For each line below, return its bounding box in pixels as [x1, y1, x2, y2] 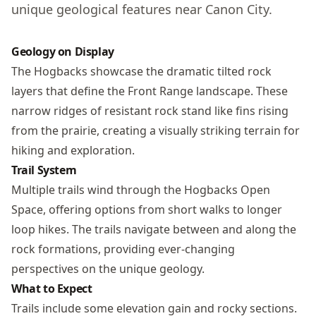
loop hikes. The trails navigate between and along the [11, 221, 296, 237]
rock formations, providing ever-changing [11, 241, 235, 257]
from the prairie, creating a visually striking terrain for [11, 123, 300, 138]
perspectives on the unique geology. [11, 261, 205, 276]
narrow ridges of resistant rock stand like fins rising [11, 103, 288, 119]
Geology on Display [11, 44, 114, 59]
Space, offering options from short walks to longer [11, 202, 282, 217]
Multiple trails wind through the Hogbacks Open [11, 182, 270, 197]
